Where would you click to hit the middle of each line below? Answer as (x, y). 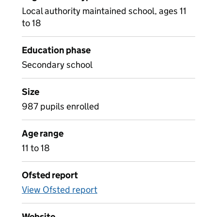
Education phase (56, 50)
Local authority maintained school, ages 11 (104, 11)
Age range (43, 133)
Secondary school (57, 65)
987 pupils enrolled (61, 106)
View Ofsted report (60, 190)
